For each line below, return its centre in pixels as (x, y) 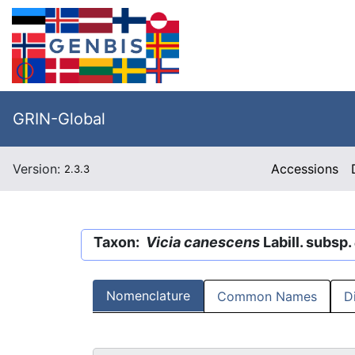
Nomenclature (148, 296)
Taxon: (120, 242)
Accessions (305, 169)
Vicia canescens (203, 242)
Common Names (267, 297)
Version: (38, 169)
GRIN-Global (59, 119)
